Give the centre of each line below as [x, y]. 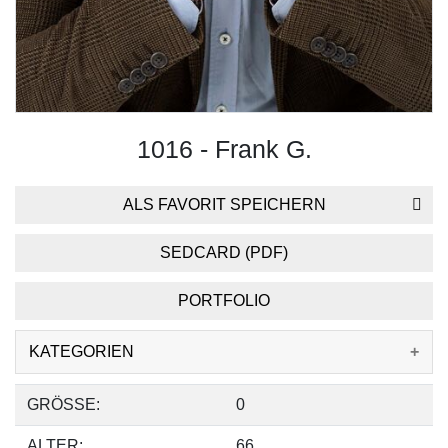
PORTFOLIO [224, 300]
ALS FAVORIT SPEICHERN [224, 204]
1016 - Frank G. [224, 148]
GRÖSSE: [63, 404]
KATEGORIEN [81, 351]
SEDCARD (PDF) [224, 252]
